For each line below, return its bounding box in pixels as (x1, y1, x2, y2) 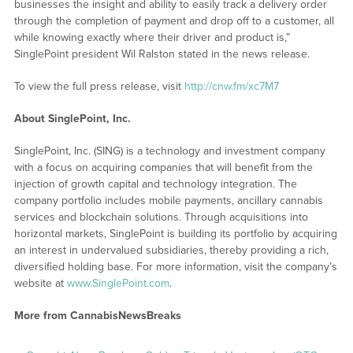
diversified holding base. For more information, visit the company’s (13, 259, 337, 273)
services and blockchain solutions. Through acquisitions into (13, 210, 308, 224)
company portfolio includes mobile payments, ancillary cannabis (13, 193, 323, 207)
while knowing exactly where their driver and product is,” (13, 30, 290, 44)
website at (13, 276, 67, 290)
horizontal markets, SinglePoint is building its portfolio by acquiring (13, 226, 337, 240)
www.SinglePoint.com (66, 276, 169, 290)
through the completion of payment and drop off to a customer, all (13, 13, 334, 28)
